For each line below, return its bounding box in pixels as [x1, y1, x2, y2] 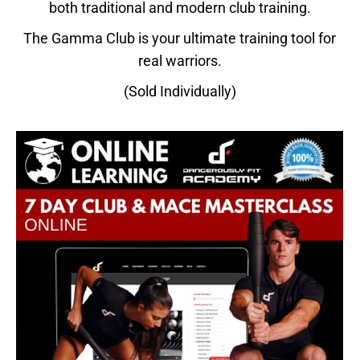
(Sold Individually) [123, 83, 236, 100]
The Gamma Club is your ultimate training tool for [23, 30, 336, 47]
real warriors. [137, 52, 222, 69]
